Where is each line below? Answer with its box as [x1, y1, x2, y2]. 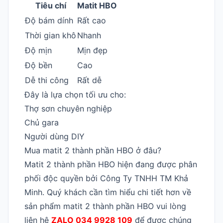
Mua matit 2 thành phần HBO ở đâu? [24, 145, 161, 155]
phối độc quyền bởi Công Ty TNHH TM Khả [24, 173, 188, 183]
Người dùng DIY [24, 131, 85, 141]
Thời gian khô [25, 30, 76, 40]
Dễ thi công [25, 75, 69, 85]
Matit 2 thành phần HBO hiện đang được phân [24, 159, 197, 169]
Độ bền [25, 60, 52, 70]
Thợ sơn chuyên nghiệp [24, 103, 112, 113]
